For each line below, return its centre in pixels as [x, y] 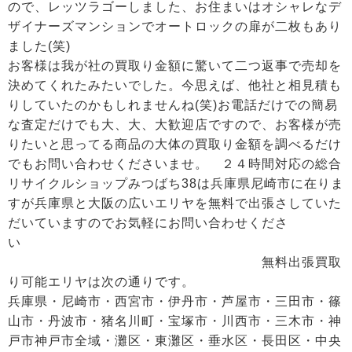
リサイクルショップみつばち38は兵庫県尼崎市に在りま [176, 183]
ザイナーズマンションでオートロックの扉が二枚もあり [175, 26]
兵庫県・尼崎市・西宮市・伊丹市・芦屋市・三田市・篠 [175, 301]
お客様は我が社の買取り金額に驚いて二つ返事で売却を [175, 66]
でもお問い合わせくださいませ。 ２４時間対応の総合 [175, 164]
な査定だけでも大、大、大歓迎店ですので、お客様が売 [175, 125]
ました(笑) [39, 46]
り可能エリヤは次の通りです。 [101, 282]
